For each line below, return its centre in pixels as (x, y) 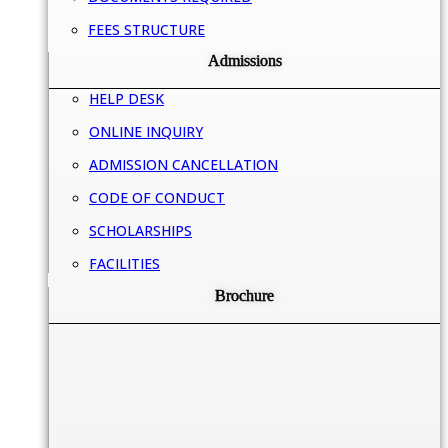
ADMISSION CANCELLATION (183, 165)
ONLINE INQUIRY (146, 132)
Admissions (244, 60)
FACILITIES (124, 264)
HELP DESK (126, 99)
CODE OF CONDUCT (157, 198)
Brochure (244, 295)
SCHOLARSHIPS (140, 231)
